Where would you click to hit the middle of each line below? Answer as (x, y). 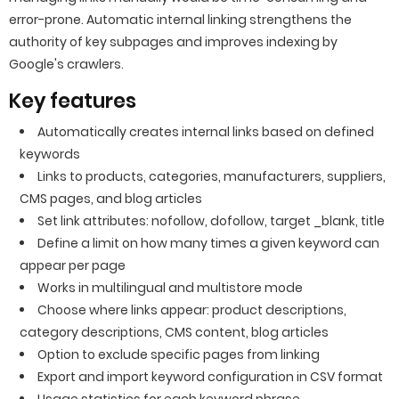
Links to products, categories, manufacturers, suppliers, (212, 176)
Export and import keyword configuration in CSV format (210, 377)
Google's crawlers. (66, 64)
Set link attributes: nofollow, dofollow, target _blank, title (211, 221)
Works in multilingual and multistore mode (170, 288)
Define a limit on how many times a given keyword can (208, 243)
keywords (50, 154)
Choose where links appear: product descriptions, (192, 310)
